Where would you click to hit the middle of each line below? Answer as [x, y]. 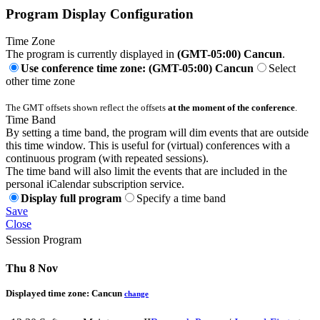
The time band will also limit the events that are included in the [146, 171]
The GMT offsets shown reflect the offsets [87, 108]
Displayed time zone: [49, 293]
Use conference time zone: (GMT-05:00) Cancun [137, 69]
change [136, 293]
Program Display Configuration [100, 14]
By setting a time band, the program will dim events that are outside [157, 133]
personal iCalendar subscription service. [95, 184]
